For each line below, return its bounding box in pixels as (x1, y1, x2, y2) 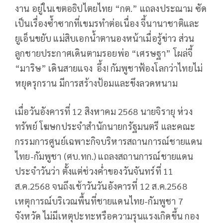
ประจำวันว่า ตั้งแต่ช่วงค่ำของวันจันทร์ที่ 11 (15, 165, 174, 177)
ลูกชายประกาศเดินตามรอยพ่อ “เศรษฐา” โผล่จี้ (15, 47, 193, 59)
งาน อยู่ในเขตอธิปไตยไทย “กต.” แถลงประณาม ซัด (15, 2, 207, 14)
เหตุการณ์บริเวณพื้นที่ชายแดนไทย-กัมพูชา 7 (15, 195, 183, 207)
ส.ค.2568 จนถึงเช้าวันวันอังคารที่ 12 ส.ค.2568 (15, 180, 187, 192)
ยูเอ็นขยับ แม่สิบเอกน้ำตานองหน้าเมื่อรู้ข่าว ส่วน (15, 32, 195, 44)
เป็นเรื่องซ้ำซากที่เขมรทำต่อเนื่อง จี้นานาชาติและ (15, 17, 200, 29)
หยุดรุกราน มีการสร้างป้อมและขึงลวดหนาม (15, 77, 178, 89)
